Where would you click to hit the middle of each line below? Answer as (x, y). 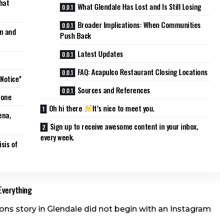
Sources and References (114, 90)
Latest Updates (100, 53)
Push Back (75, 35)
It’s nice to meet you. (123, 108)
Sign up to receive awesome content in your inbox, (124, 126)
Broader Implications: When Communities (139, 24)
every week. (57, 137)
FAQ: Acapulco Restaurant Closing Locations (142, 71)
